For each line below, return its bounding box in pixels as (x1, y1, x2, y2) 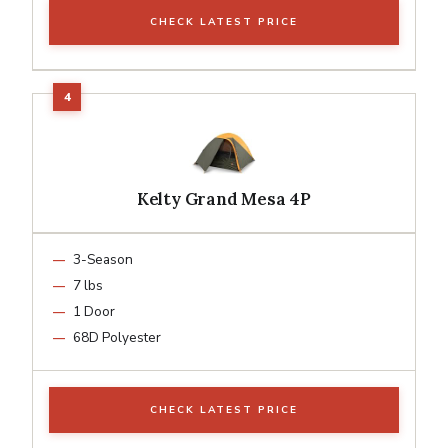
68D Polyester (73, 327, 161, 347)
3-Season (73, 249, 133, 269)
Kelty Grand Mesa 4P (136, 187, 312, 210)
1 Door (73, 301, 115, 321)
